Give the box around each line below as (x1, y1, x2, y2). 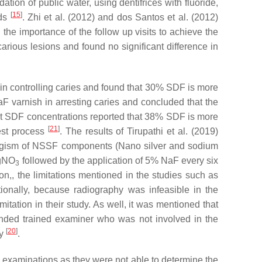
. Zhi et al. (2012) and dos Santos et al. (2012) (22, 12, 219, 22)
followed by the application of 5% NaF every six (19, 156, 219, 166)
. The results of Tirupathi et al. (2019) (59, 126, 218, 136)
